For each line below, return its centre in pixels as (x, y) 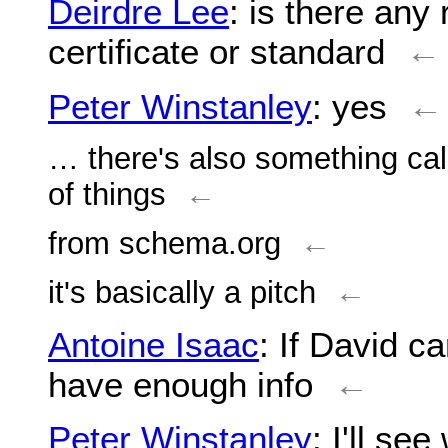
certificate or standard (216, 52)
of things (107, 195)
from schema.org (164, 243)
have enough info (180, 384)
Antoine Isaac (153, 344)
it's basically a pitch (182, 292)
